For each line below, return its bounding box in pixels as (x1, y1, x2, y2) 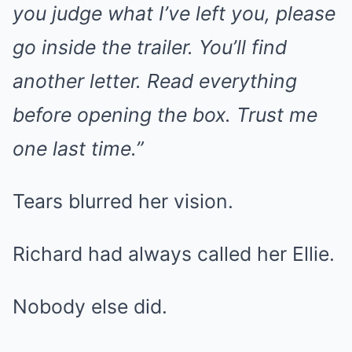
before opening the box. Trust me (13, 103, 317, 126)
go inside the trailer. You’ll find (13, 35, 287, 59)
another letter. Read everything (13, 69, 297, 93)
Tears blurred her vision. (13, 189, 233, 213)
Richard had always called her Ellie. (13, 242, 335, 266)
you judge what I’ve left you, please (13, 2, 335, 25)
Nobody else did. (13, 295, 167, 318)
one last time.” (13, 137, 143, 160)
